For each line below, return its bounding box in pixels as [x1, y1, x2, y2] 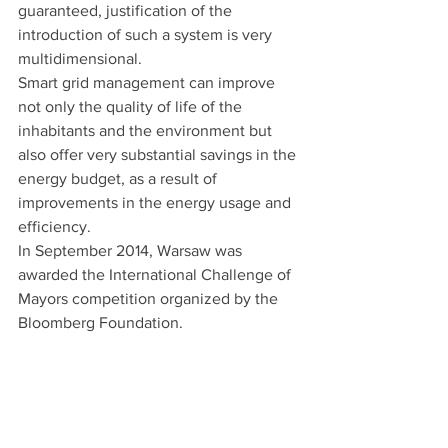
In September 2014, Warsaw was [18, 241, 246, 259]
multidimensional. [18, 49, 142, 67]
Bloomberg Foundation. [18, 313, 187, 331]
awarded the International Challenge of [18, 265, 295, 283]
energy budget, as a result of [18, 169, 221, 187]
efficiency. [18, 217, 91, 235]
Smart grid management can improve [18, 73, 279, 91]
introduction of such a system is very [18, 25, 276, 43]
